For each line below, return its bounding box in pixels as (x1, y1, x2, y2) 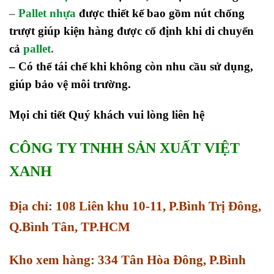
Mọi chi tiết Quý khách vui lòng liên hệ (9, 108, 204, 121)
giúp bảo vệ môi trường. (9, 78, 131, 91)
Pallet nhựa (18, 7, 76, 20)
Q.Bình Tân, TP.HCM (9, 219, 130, 234)
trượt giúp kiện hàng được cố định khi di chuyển (9, 24, 254, 38)
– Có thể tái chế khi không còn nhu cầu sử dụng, (9, 60, 253, 73)
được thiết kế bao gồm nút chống (79, 7, 245, 20)
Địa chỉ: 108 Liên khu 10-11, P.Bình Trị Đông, (9, 198, 261, 213)
